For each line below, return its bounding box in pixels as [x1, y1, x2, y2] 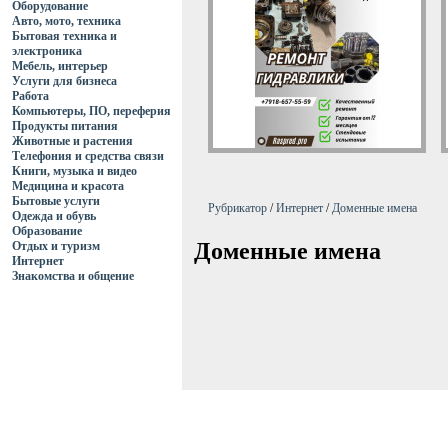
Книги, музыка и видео [12, 164, 137, 178]
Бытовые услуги [12, 194, 100, 208]
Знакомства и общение [12, 269, 134, 283]
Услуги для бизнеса [12, 74, 117, 88]
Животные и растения [12, 134, 133, 148]
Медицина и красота [12, 179, 124, 193]
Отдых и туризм [12, 239, 100, 253]
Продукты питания [12, 119, 118, 133]
